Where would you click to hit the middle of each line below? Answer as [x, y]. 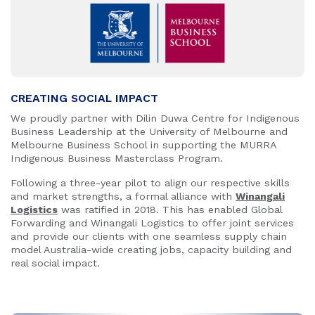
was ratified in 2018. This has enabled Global [170, 209]
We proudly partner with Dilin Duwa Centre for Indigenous [155, 118]
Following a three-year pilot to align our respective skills [150, 182]
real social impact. [55, 263]
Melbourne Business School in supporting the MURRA [143, 144]
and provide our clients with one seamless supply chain [149, 236]
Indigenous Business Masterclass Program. [117, 158]
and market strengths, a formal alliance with [123, 196]
